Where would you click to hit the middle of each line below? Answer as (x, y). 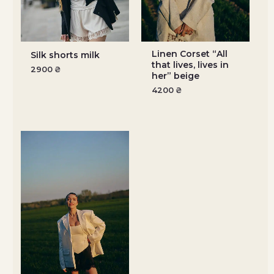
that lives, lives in (190, 65)
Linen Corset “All (189, 54)
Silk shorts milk (65, 55)
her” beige (175, 76)
